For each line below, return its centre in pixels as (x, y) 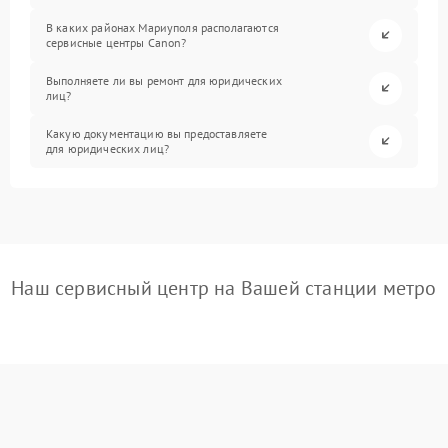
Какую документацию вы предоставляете (157, 134)
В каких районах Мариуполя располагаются (162, 28)
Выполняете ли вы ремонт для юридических (164, 81)
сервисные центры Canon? (116, 43)
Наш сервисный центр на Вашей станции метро (224, 287)
